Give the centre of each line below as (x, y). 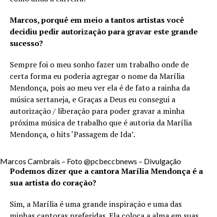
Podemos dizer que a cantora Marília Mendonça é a (106, 171)
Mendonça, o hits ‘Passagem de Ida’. (72, 134)
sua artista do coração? (53, 183)
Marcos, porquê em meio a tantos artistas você (97, 20)
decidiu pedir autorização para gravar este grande (104, 32)
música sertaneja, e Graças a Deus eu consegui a (93, 100)
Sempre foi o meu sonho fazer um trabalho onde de (99, 65)
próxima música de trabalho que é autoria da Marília (101, 123)
